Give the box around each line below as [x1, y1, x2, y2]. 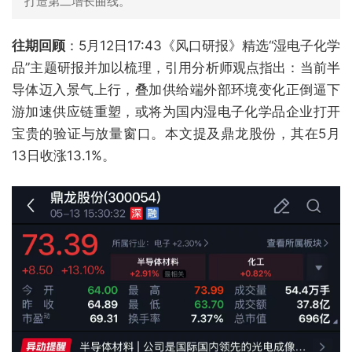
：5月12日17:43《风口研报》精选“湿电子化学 [65, 38, 340, 53]
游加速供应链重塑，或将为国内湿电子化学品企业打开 [12, 104, 340, 119]
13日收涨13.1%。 [12, 148, 115, 163]
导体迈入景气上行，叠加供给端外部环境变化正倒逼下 [12, 82, 340, 97]
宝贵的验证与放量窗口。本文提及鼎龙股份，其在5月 [12, 126, 340, 141]
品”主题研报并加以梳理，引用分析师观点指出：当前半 [12, 60, 340, 75]
